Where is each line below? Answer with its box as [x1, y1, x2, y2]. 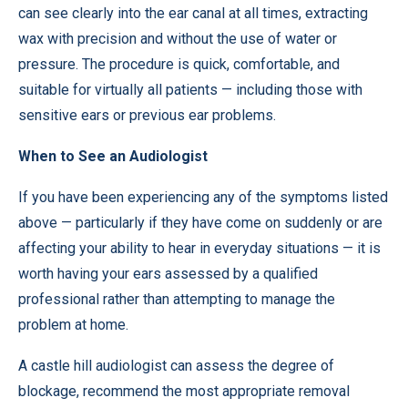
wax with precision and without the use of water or [18, 30, 337, 47]
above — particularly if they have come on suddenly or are [18, 214, 382, 231]
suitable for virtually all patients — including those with [18, 81, 362, 98]
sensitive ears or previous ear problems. [18, 107, 276, 124]
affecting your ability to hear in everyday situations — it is [18, 240, 381, 257]
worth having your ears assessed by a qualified [18, 265, 318, 282]
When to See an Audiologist [18, 148, 208, 165]
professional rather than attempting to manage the [18, 291, 335, 308]
